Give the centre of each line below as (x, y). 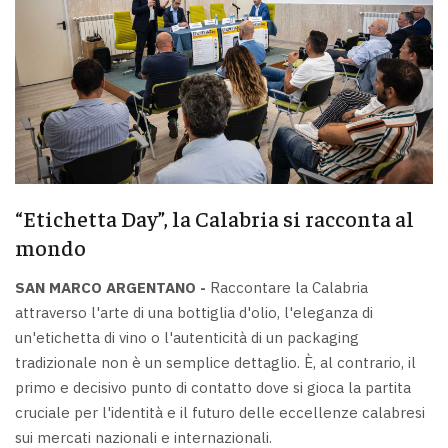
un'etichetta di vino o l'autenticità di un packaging (187, 337)
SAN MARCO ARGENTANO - (110, 287)
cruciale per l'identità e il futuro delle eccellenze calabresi (220, 412)
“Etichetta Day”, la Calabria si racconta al (214, 218)
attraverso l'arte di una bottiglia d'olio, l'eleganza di (194, 312)
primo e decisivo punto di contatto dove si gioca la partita (213, 387)
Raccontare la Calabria (287, 287)
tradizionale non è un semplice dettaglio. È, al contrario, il (215, 362)
